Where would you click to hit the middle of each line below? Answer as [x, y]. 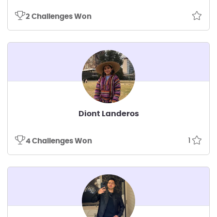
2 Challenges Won [59, 16]
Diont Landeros [108, 114]
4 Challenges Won [59, 141]
